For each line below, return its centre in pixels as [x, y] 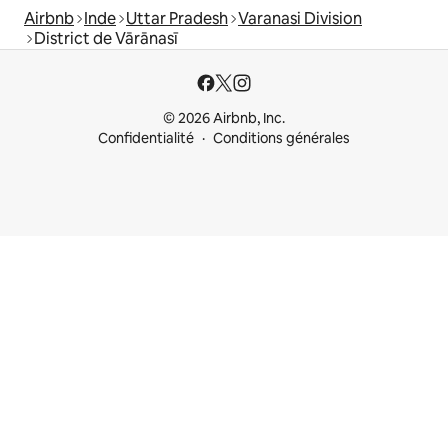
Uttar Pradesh [177, 18]
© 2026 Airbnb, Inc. [224, 118]
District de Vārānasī [106, 38]
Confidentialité [146, 138]
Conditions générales [281, 138]
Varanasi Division [300, 18]
